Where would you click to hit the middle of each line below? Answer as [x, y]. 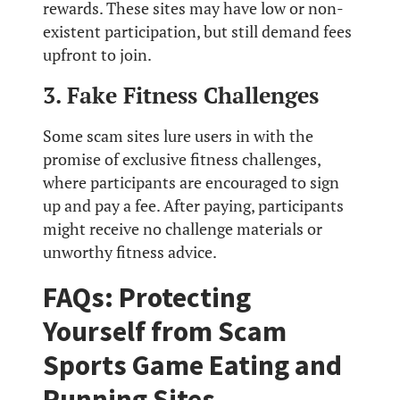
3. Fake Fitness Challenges [181, 96]
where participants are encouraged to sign [191, 183]
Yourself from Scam [165, 332]
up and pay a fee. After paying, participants [193, 206]
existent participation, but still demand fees [197, 31]
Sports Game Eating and [192, 366]
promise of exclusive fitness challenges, [182, 160]
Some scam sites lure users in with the [178, 137]
